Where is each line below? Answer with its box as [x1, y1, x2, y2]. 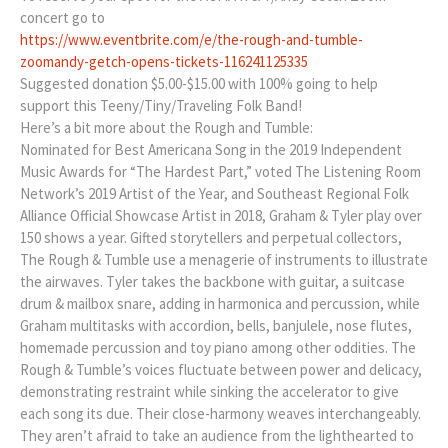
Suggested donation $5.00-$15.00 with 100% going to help [20, 73, 378, 93]
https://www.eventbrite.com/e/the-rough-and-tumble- [20, 29, 363, 49]
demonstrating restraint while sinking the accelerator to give [20, 381, 399, 401]
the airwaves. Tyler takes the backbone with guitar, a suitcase [20, 271, 405, 291]
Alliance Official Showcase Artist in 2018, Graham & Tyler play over [20, 205, 422, 225]
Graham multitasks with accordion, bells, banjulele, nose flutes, [20, 315, 412, 335]
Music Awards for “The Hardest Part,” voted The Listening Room [20, 161, 421, 181]
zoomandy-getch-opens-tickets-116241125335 [20, 51, 308, 71]
